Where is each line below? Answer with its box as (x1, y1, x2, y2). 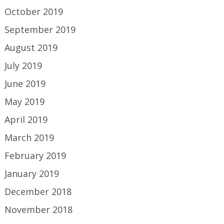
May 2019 (4, 95, 45, 108)
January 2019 (4, 167, 59, 180)
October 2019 (4, 5, 63, 18)
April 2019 (4, 113, 48, 126)
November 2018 (4, 203, 73, 216)
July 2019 (4, 59, 42, 72)
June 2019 (4, 77, 46, 90)
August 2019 (4, 41, 58, 54)
